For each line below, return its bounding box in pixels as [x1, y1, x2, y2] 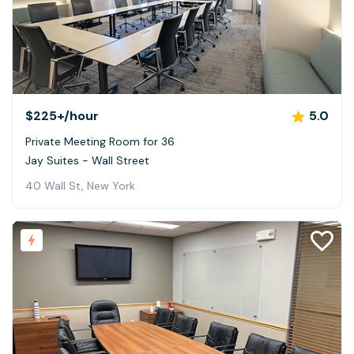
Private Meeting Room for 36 [25, 134, 175, 149]
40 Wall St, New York [25, 179, 135, 194]
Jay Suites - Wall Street [25, 153, 149, 168]
